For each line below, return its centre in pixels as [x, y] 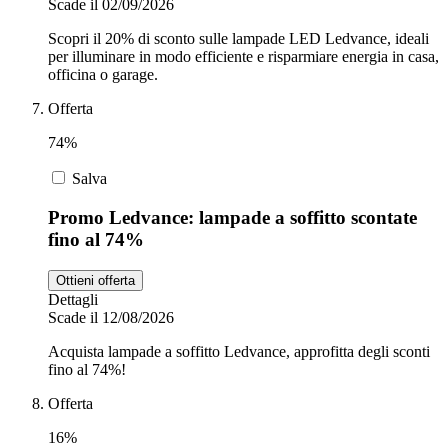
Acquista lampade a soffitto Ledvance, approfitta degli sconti [239, 351]
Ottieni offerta [95, 280]
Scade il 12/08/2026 [111, 317]
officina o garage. [103, 75]
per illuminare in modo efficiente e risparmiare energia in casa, [243, 57]
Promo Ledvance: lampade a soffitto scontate [232, 217]
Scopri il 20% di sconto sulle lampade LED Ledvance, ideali [238, 39]
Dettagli [73, 299]
